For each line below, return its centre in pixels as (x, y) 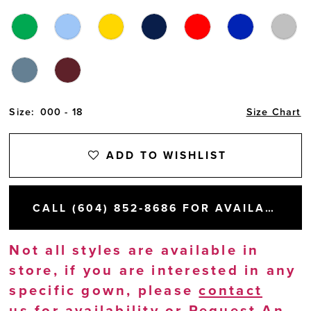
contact (230, 290)
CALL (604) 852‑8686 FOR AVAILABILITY (269, 209)
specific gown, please (104, 290)
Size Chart (274, 112)
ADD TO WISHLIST (167, 156)
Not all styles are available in (134, 250)
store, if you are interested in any (153, 270)
